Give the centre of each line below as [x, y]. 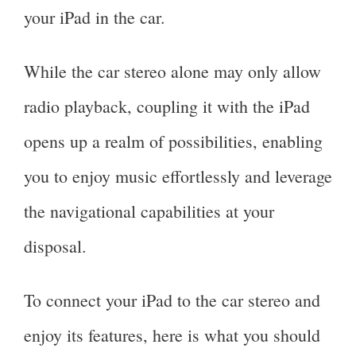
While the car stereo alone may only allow [172, 71]
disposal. [55, 246]
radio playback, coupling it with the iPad [167, 106]
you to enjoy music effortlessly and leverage [178, 176]
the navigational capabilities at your [149, 211]
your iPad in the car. [95, 17]
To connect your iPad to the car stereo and [172, 300]
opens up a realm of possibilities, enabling [173, 141]
